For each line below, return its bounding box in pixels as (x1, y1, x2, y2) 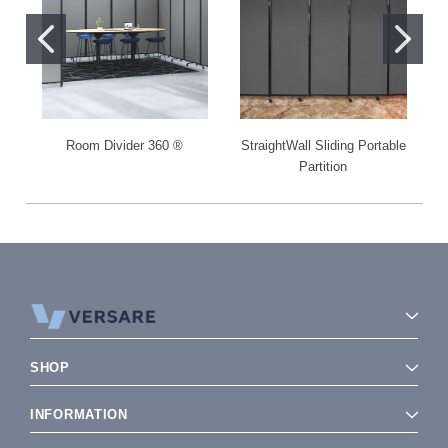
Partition (299, 159, 348, 175)
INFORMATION (30, 407, 128, 423)
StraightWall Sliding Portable (240, 138, 406, 154)
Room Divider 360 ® (66, 138, 184, 154)
